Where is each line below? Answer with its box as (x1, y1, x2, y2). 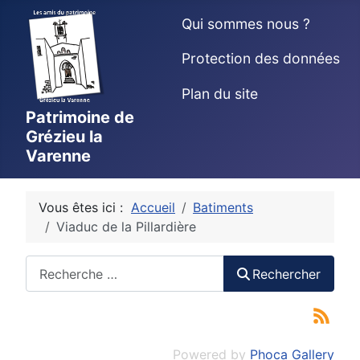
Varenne (26, 146, 91, 166)
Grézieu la (26, 127, 103, 146)
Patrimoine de (26, 108, 134, 127)
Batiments (193, 199, 253, 215)
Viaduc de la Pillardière (56, 219, 196, 235)
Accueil (131, 199, 175, 215)
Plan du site (181, 84, 258, 102)
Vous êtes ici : (39, 199, 131, 215)
